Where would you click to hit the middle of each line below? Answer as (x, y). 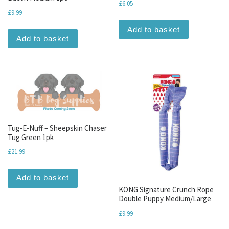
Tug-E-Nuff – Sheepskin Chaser (57, 128)
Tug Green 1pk (31, 137)
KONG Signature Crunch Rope (166, 190)
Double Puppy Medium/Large (165, 199)
